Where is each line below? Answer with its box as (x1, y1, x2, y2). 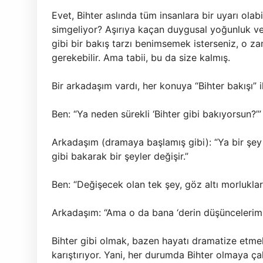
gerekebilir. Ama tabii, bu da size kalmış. (52, 52, 230, 63)
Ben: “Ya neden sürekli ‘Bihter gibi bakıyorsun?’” (52, 108, 261, 120)
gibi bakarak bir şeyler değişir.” (52, 150, 188, 162)
